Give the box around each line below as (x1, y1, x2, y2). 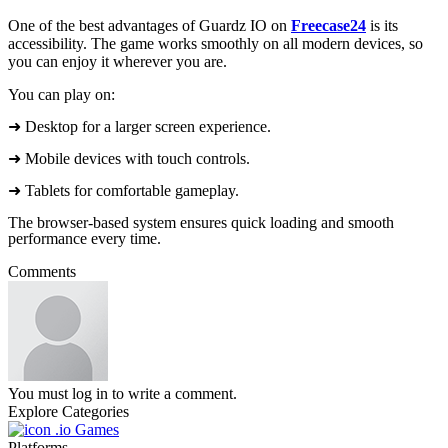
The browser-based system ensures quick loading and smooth (8, 214, 394, 232)
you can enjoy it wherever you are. (8, 53, 227, 71)
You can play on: (8, 86, 115, 104)
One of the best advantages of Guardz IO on (8, 17, 291, 35)
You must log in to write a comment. (8, 385, 237, 403)
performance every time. (8, 230, 161, 248)
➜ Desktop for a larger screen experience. (8, 118, 271, 136)
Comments (8, 263, 76, 281)
